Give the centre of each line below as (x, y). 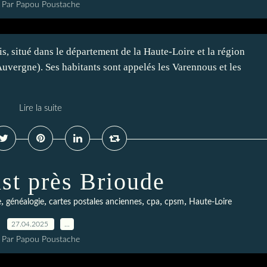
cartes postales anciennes (95, 202)
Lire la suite (41, 108)
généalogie (25, 202)
